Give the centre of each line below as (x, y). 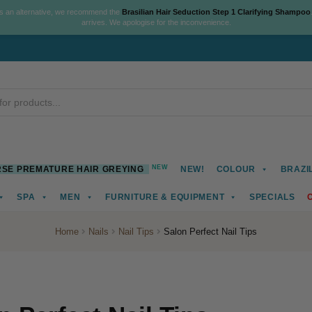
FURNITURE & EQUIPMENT (165, 197)
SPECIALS (272, 197)
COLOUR (236, 170)
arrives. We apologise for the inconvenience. (156, 22)
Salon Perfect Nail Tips (210, 232)
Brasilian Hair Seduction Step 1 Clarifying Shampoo (216, 12)
